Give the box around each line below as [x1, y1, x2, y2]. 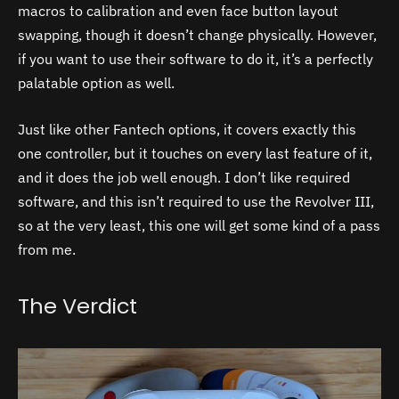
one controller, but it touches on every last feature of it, [18, 143, 372, 162]
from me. [18, 240, 79, 258]
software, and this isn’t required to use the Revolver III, [18, 191, 374, 210]
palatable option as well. [18, 74, 175, 93]
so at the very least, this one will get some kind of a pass [18, 216, 380, 234]
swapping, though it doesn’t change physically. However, [18, 26, 377, 45]
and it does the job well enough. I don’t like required [18, 167, 350, 186]
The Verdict [18, 290, 137, 321]
